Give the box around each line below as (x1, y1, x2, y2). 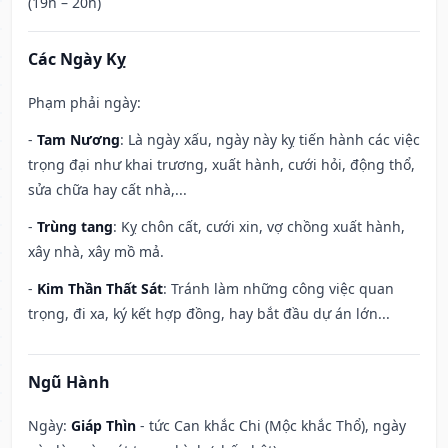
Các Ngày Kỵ (28, 48, 126, 71)
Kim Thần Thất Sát (37, 279, 163, 299)
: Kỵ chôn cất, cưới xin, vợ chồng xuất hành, (113, 217, 405, 237)
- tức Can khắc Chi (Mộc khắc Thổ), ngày (136, 416, 406, 436)
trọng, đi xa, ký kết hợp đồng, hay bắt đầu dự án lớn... (28, 304, 390, 324)
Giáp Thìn (71, 416, 136, 436)
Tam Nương (37, 130, 120, 150)
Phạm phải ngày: (28, 93, 141, 113)
